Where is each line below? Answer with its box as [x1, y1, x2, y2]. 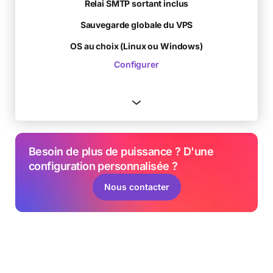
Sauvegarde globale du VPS [80, 19, 193, 30]
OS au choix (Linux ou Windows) [70, 40, 203, 51]
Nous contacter [104, 181, 169, 192]
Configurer [114, 58, 159, 69]
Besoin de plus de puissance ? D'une [29, 144, 214, 158]
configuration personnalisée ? [29, 159, 178, 172]
